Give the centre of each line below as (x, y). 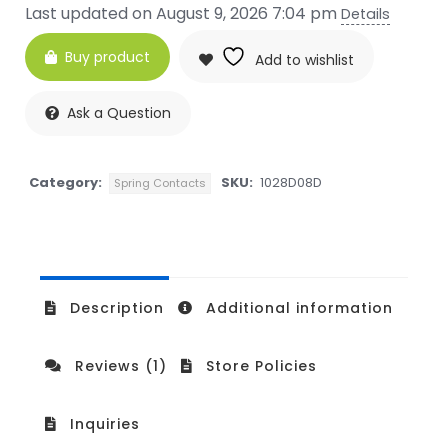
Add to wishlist (304, 60)
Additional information (297, 308)
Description (114, 308)
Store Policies (259, 366)
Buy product (107, 56)
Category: (65, 182)
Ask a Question (119, 113)
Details (365, 14)
